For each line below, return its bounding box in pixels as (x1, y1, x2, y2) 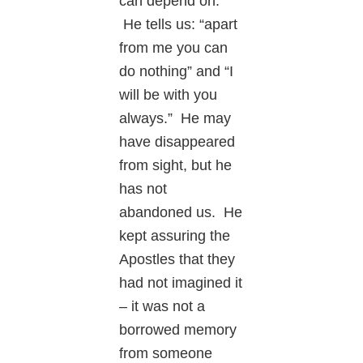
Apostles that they (119, 250, 236, 267)
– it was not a (119, 297, 206, 314)
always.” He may (119, 109, 232, 126)
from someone (119, 344, 213, 361)
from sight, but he (119, 156, 233, 173)
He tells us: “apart (119, 15, 238, 32)
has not (119, 180, 168, 197)
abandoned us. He (119, 203, 243, 220)
